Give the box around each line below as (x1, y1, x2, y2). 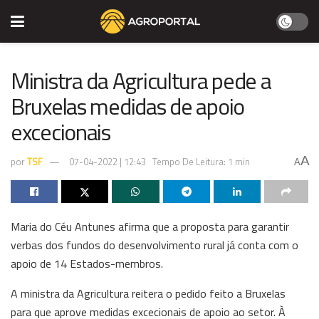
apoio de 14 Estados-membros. (11, 254, 163, 272)
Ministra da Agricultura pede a (11, 63, 271, 98)
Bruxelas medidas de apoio (11, 89, 244, 123)
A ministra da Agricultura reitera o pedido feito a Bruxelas (11, 284, 286, 302)
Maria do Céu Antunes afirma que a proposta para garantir (11, 217, 289, 235)
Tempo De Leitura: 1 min (152, 154, 250, 169)
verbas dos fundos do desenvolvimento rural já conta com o (11, 236, 298, 253)
